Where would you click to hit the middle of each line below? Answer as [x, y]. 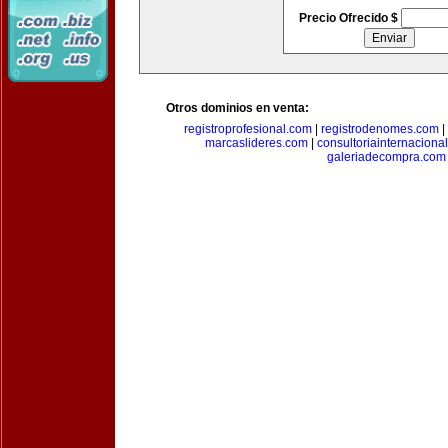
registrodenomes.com [379, 129]
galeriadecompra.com [386, 157]
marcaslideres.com [256, 143]
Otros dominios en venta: [237, 108]
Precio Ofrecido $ [349, 18]
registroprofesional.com [247, 129]
